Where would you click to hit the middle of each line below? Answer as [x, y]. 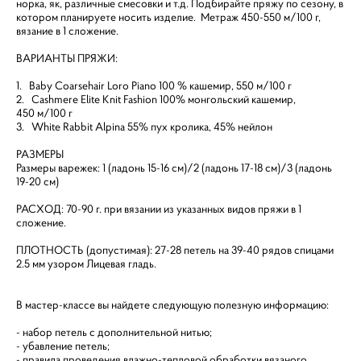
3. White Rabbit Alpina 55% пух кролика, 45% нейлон [144, 127]
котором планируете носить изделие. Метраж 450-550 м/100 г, [168, 17]
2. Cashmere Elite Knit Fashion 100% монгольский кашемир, [156, 99]
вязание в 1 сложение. [67, 31]
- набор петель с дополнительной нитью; [114, 332]
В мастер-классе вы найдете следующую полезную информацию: [172, 305]
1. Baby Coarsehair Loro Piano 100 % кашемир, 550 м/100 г [154, 85]
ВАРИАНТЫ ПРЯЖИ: [67, 58]
